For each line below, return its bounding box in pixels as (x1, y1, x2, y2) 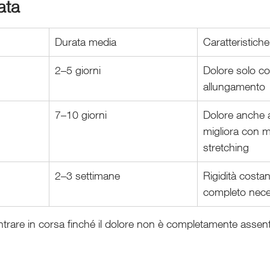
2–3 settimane (55, 169, 120, 183)
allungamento (203, 80, 265, 93)
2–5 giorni (55, 63, 101, 77)
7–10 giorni (55, 108, 107, 122)
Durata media (55, 35, 116, 49)
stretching (203, 140, 249, 154)
